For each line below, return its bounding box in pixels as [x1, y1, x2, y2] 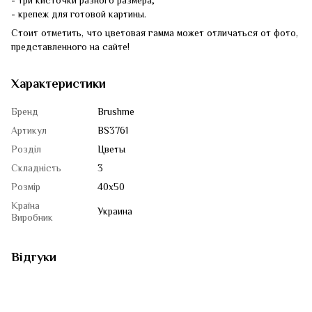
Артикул [11, 125, 47, 136]
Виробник [11, 212, 53, 223]
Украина [97, 205, 132, 217]
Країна [11, 200, 40, 211]
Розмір [11, 181, 40, 192]
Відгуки [11, 250, 56, 264]
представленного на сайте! [11, 41, 130, 52]
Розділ [11, 143, 41, 155]
